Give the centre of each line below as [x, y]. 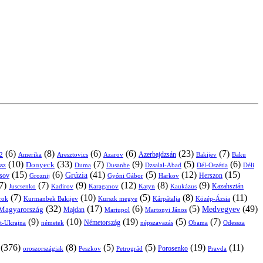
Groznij [40, 175]
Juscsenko [22, 186]
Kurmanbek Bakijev [51, 198]
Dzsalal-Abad [163, 165]
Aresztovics [73, 154]
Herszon [211, 175]
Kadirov [62, 186]
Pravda [217, 248]
